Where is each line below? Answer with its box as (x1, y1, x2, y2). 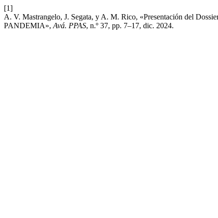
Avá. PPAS (53, 21, 86, 30)
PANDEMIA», (4, 21, 53, 30)
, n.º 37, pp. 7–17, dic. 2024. (86, 21, 174, 30)
